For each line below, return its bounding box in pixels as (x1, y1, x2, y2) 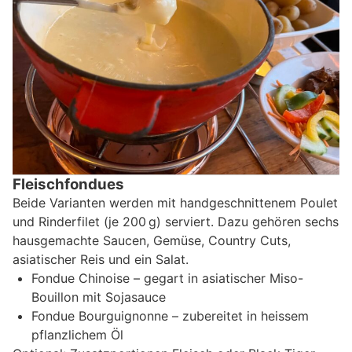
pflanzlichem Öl (31, 326, 123, 343)
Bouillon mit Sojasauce (31, 288, 166, 305)
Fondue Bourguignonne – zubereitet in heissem (31, 307, 309, 324)
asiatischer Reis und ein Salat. (13, 251, 189, 267)
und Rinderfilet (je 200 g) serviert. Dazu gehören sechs (13, 213, 339, 229)
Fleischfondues (13, 174, 124, 193)
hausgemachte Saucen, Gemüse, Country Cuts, (13, 232, 291, 248)
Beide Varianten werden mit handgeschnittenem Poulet (13, 194, 338, 211)
